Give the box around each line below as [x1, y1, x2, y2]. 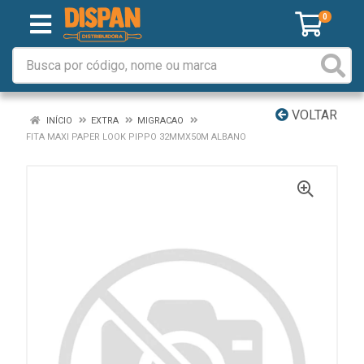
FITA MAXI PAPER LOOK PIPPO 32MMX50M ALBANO [26, 132, 246, 142]
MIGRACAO [137, 115, 184, 126]
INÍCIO [44, 115, 72, 126]
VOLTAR [288, 107, 337, 123]
